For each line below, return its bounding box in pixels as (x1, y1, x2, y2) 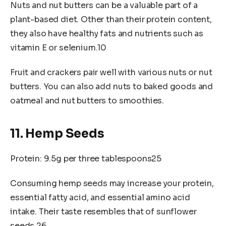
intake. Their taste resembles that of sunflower (10, 206, 197, 217)
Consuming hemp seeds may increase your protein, (10, 178, 214, 189)
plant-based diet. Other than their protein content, (10, 14, 212, 25)
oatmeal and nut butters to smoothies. (10, 95, 164, 106)
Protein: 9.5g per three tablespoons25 (10, 153, 162, 164)
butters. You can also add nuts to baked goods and (10, 81, 213, 92)
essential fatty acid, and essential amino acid (10, 192, 190, 203)
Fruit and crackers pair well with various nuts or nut (10, 67, 212, 78)
